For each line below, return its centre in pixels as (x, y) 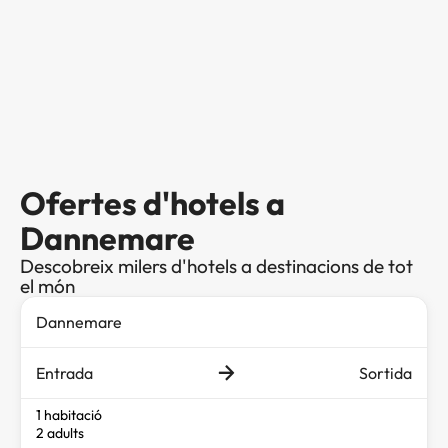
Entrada (64, 372)
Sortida (385, 372)
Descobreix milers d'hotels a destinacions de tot (216, 265)
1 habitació (69, 414)
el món (47, 285)
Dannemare (107, 237)
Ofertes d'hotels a (152, 202)
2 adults (60, 432)
